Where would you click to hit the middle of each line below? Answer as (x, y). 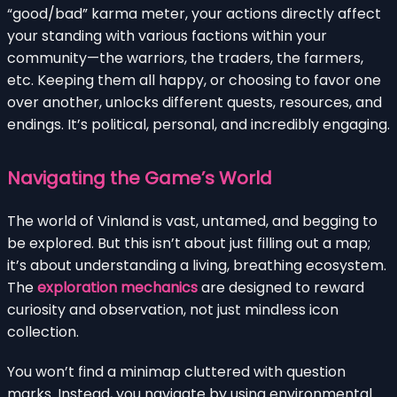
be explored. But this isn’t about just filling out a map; (189, 243)
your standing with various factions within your (167, 35)
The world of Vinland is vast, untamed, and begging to (192, 221)
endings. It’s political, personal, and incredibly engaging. (198, 124)
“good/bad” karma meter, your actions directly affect (194, 13)
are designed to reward (281, 287)
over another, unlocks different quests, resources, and (195, 102)
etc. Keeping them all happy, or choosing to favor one (194, 80)
